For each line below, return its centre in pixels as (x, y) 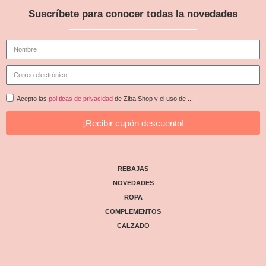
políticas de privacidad (81, 99)
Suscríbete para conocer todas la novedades (133, 14)
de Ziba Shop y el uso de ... (153, 99)
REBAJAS (133, 169)
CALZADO (133, 226)
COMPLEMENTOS (133, 212)
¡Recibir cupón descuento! (133, 123)
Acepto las (33, 99)
